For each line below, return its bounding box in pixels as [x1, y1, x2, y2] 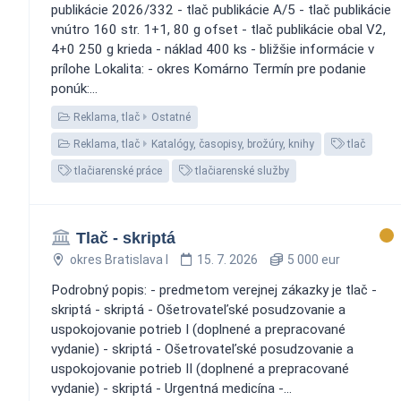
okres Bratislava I [69, 252, 168, 267]
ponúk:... [51, 80, 98, 97]
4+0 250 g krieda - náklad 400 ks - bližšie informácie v [51, 40, 374, 57]
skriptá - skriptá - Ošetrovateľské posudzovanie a [51, 301, 346, 318]
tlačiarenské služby [192, 164, 289, 177]
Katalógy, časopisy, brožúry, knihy [151, 137, 314, 150]
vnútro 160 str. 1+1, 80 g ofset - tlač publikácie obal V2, [51, 21, 386, 38]
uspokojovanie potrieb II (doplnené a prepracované [51, 360, 349, 377]
